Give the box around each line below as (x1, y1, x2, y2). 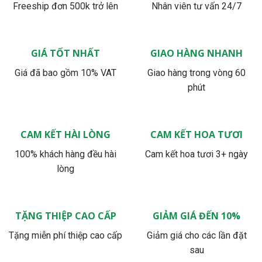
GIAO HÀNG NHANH (150, 46, 243, 60)
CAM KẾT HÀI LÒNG (20, 127, 111, 141)
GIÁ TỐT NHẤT (31, 46, 100, 60)
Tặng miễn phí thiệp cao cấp (9, 229, 122, 241)
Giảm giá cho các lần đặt (146, 229, 247, 241)
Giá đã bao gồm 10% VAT (15, 67, 116, 78)
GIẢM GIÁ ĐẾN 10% (153, 209, 240, 222)
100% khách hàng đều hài (15, 148, 116, 160)
